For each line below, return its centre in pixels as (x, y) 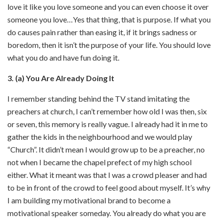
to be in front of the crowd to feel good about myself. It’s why (109, 187)
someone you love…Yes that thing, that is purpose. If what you (109, 19)
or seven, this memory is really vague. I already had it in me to (108, 124)
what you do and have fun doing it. (63, 57)
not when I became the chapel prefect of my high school (99, 162)
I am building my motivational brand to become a (89, 200)
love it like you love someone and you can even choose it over (108, 6)
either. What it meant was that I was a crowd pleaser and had (107, 175)
